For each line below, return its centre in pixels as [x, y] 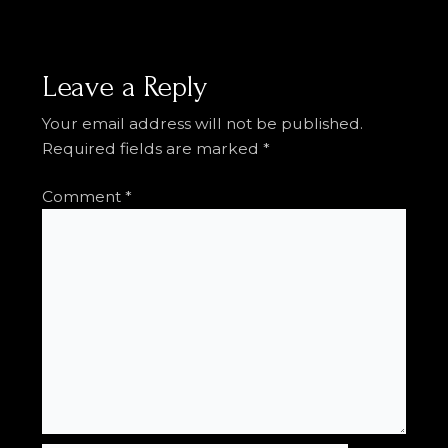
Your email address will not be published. [202, 123]
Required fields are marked [152, 148]
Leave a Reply [124, 86]
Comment [83, 196]
